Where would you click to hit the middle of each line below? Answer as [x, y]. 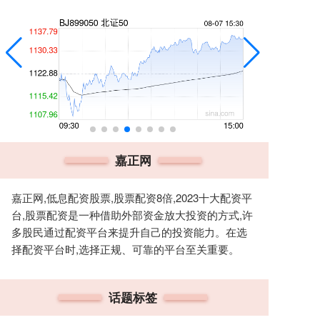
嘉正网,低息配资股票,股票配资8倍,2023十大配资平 [132, 198]
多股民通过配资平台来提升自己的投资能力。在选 [129, 232]
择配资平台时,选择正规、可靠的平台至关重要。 [125, 249]
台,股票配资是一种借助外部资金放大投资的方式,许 [132, 215]
